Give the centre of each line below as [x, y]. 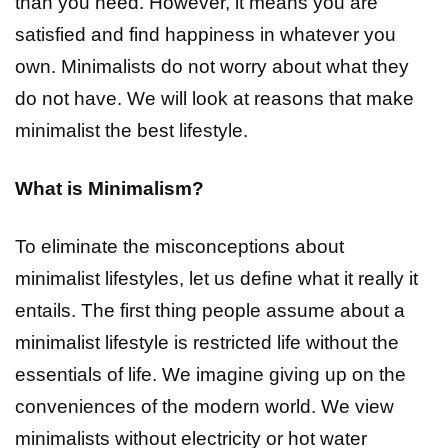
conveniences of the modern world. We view [204, 407]
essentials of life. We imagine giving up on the [210, 375]
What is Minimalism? [109, 189]
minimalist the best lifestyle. [131, 131]
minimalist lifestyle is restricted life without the [207, 343]
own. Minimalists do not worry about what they [212, 67]
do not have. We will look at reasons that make [214, 99]
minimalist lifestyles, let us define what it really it [216, 279]
